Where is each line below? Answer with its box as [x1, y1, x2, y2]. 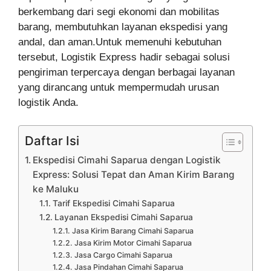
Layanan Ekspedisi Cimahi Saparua [54, 212, 193, 222]
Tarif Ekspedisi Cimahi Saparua [52, 198, 175, 208]
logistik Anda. [18, 96, 79, 108]
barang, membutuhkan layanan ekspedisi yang [18, 21, 227, 33]
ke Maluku [33, 183, 79, 195]
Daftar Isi [25, 133, 79, 148]
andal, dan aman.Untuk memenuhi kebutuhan [18, 36, 221, 48]
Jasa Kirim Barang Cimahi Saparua [71, 226, 194, 235]
